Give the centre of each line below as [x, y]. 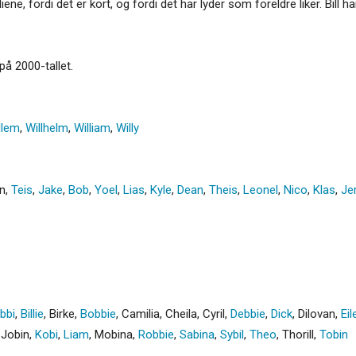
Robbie [156, 334]
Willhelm [47, 128]
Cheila [181, 313]
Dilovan [317, 313]
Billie [32, 313]
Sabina [197, 334]
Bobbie [98, 313]
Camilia [141, 313]
